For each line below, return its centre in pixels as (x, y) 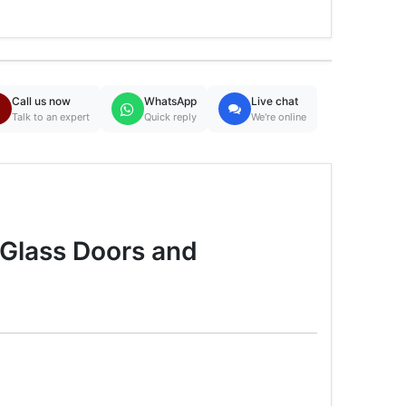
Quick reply (170, 117)
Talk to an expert (50, 117)
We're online (278, 117)
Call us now (41, 101)
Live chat (274, 101)
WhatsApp (170, 101)
